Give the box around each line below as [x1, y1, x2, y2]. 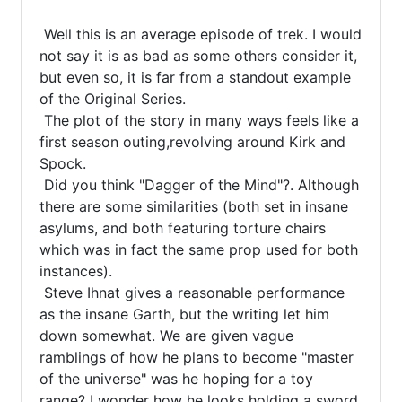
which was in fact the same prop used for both [39, 240, 358, 258]
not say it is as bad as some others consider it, [39, 47, 357, 65]
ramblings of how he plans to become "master [39, 348, 354, 366]
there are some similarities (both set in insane [39, 197, 348, 215]
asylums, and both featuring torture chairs [39, 219, 326, 237]
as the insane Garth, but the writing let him [39, 305, 329, 323]
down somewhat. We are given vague [39, 327, 293, 345]
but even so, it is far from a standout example [39, 68, 351, 86]
